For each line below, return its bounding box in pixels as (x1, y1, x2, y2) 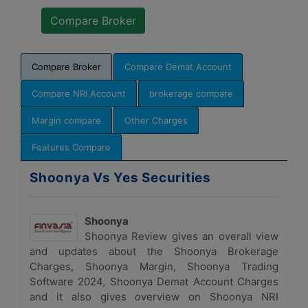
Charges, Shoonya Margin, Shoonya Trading (30, 260, 278, 273)
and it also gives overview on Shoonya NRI (30, 290, 278, 303)
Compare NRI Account (32, 88, 126, 99)
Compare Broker (32, 61, 101, 72)
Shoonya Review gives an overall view (85, 230, 278, 243)
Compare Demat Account (124, 61, 232, 72)
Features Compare (32, 142, 111, 153)
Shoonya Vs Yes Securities (30, 170, 211, 186)
